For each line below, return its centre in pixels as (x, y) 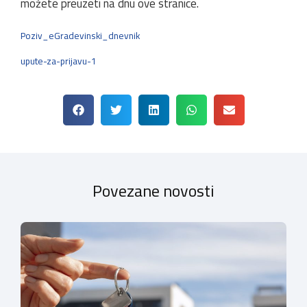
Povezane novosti (153, 190)
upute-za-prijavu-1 (59, 61)
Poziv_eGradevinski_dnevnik (80, 35)
